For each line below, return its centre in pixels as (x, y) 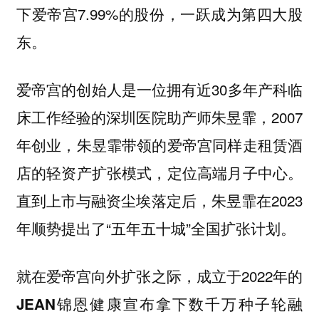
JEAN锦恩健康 (69, 303)
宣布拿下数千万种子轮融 (213, 303)
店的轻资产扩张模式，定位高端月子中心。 (159, 173)
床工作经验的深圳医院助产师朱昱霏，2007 (159, 117)
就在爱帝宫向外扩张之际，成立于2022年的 (159, 275)
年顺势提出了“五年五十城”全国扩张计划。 (156, 228)
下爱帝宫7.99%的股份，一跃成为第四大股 (159, 14)
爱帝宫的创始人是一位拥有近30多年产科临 (159, 89)
